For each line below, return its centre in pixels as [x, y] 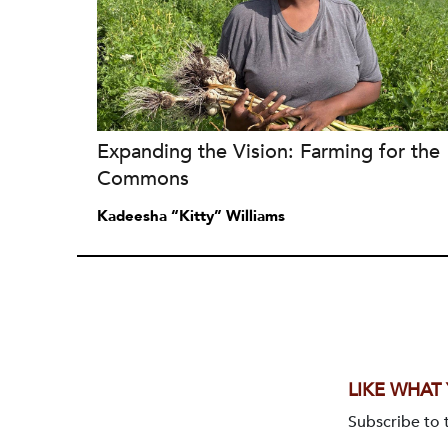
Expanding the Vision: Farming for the [268, 151]
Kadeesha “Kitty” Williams [191, 216]
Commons [143, 178]
